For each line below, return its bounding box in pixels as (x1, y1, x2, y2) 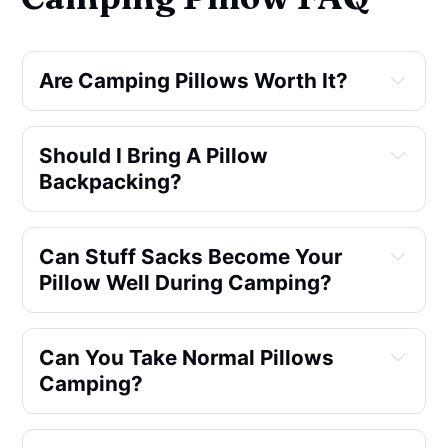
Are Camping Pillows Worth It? (39, 67, 349, 93)
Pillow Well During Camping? (39, 269, 333, 295)
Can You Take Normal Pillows (39, 344, 335, 370)
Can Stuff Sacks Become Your (39, 243, 343, 269)
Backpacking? (39, 168, 183, 194)
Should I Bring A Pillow (39, 142, 269, 168)
